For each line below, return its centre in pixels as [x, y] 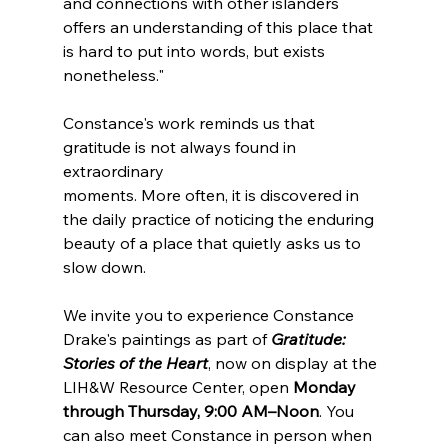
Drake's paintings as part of [166, 338]
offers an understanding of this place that [219, 26]
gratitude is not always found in [181, 146]
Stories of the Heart [135, 362]
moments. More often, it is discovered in [212, 194]
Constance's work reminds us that [190, 122]
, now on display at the [294, 362]
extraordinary [115, 170]
